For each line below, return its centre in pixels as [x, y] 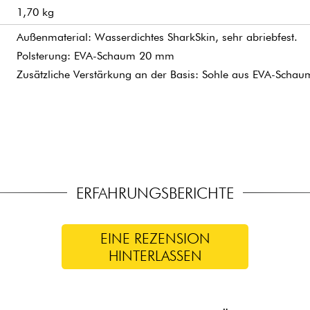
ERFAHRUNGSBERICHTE [155, 193]
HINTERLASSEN [155, 255]
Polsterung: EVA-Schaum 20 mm [95, 55]
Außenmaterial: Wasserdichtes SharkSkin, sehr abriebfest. [157, 37]
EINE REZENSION [155, 238]
